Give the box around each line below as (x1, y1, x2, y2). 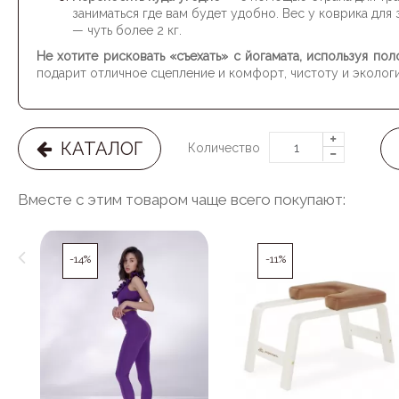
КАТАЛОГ (52, 138, 142, 159)
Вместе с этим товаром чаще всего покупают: (18, 191, 346, 208)
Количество (188, 141, 260, 155)
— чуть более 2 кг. (72, 23, 182, 37)
